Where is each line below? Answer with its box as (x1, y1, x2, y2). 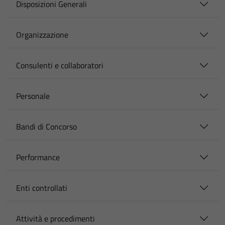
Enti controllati (16, 182, 67, 194)
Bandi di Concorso (16, 121, 77, 133)
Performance (16, 151, 60, 163)
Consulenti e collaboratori (16, 59, 103, 71)
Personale (16, 90, 50, 102)
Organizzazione (16, 29, 68, 41)
